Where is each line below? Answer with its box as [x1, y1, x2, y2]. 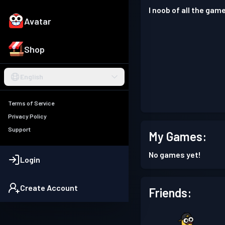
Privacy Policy [8, 113, 47, 120]
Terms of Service [8, 99, 54, 107]
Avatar [24, 16, 51, 27]
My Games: [149, 129, 206, 144]
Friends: [149, 185, 191, 200]
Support [8, 126, 31, 133]
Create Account [20, 183, 78, 193]
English [20, 72, 43, 81]
